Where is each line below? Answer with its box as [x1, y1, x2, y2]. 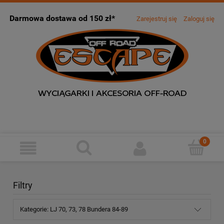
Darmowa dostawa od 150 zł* [9, 14, 115, 23]
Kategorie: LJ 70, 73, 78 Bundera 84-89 [20, 205, 128, 213]
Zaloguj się [183, 15, 214, 23]
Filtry [13, 180, 32, 191]
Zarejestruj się [136, 15, 177, 23]
